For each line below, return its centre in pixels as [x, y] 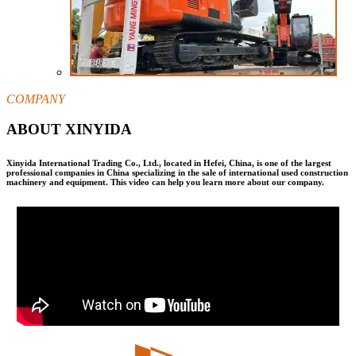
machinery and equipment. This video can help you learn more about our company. [165, 182]
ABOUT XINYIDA [69, 130]
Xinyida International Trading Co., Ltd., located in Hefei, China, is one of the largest [169, 163]
